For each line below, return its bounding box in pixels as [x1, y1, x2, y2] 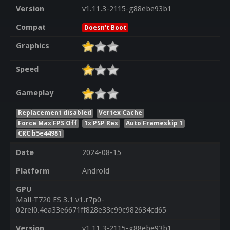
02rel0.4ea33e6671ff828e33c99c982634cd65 [15, 205, 166, 215]
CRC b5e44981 [17, 129, 62, 137]
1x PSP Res [84, 119, 119, 127]
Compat [15, 23, 46, 32]
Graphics [15, 41, 49, 51]
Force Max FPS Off [17, 119, 77, 127]
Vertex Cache [99, 108, 143, 117]
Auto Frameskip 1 [126, 119, 183, 127]
